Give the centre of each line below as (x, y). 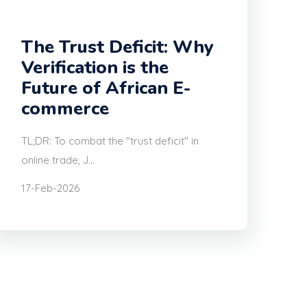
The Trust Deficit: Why (118, 47)
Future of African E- (106, 88)
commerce (65, 109)
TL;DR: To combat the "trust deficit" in (110, 141)
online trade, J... (58, 160)
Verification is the (95, 68)
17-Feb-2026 (50, 188)
